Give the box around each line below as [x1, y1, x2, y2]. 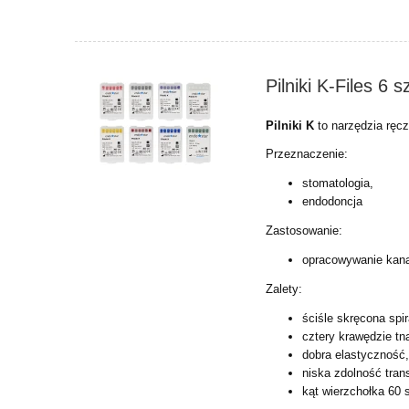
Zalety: [266, 281, 303, 296]
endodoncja [302, 194, 363, 208]
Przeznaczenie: [266, 146, 349, 161]
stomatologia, [302, 175, 374, 190]
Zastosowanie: [266, 223, 343, 237]
